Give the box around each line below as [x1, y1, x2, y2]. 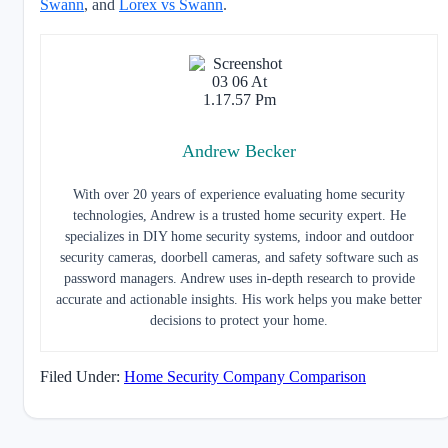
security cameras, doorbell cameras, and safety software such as [60, 249, 418, 265]
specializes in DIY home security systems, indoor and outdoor [64, 228, 414, 244]
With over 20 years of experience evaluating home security [73, 186, 405, 202]
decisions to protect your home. [150, 312, 328, 328]
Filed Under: [40, 367, 124, 385]
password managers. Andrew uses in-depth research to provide [63, 270, 415, 286]
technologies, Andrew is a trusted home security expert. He [72, 207, 406, 223]
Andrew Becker [182, 140, 296, 161]
